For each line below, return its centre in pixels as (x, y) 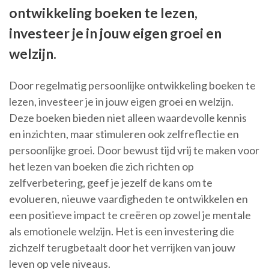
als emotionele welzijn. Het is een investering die (122, 231)
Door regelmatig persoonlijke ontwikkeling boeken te (132, 86)
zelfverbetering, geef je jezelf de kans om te (111, 183)
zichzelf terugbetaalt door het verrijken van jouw (122, 248)
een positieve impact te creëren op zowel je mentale (130, 215)
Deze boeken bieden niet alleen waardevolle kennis (128, 118)
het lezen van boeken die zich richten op (101, 167)
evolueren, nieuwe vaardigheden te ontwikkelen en (128, 199)
